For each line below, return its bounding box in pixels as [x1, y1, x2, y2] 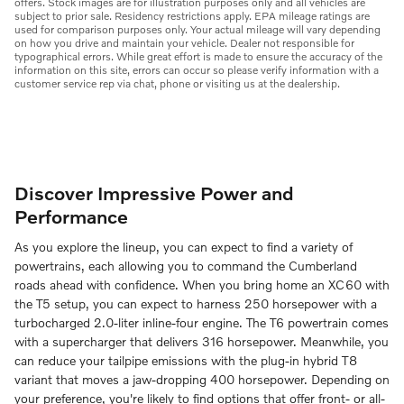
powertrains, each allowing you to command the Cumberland [14, 258, 357, 274]
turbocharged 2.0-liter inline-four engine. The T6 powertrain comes [14, 315, 389, 331]
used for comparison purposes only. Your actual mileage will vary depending [14, 22, 381, 36]
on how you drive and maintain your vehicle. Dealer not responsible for [14, 35, 354, 50]
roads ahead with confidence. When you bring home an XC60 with [14, 277, 390, 293]
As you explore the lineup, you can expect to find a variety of [14, 239, 353, 255]
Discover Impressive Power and [14, 180, 294, 204]
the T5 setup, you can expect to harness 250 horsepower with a [14, 296, 377, 312]
